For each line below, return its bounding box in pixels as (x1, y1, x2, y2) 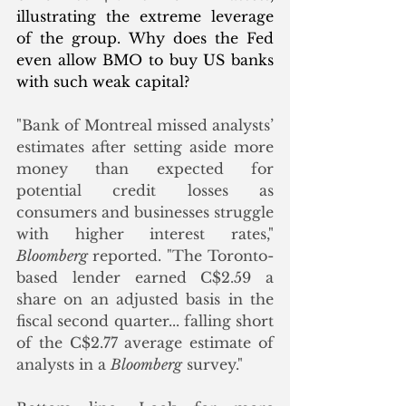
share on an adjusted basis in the (16, 290, 274, 309)
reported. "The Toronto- (92, 246, 274, 266)
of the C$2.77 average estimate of (16, 333, 274, 353)
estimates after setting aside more (16, 138, 274, 157)
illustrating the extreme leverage (16, 7, 274, 26)
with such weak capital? (16, 72, 194, 92)
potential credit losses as (16, 181, 274, 200)
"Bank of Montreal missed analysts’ (16, 116, 274, 135)
